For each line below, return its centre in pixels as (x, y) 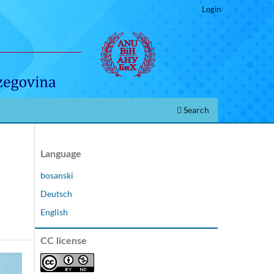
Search (195, 109)
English (54, 212)
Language (61, 154)
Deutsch (56, 193)
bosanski (57, 175)
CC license (64, 241)
